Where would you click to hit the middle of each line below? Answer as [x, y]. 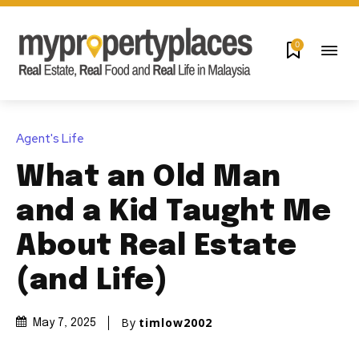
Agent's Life [50, 138]
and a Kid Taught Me [174, 212]
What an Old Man [149, 177]
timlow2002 [175, 322]
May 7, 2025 [65, 323]
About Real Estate [157, 246]
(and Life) [92, 281]
